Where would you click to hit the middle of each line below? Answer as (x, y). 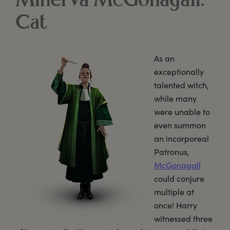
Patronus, (172, 152)
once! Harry (176, 205)
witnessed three (183, 219)
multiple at (174, 192)
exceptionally (179, 72)
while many (175, 99)
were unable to (182, 112)
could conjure (179, 179)
